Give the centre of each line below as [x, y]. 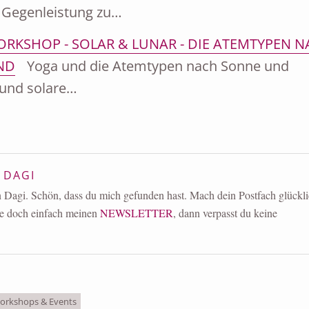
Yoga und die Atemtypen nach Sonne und [156, 66]
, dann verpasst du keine [225, 213]
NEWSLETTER [136, 213]
